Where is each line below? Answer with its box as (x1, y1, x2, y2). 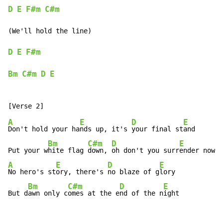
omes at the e (68, 189, 119, 198)
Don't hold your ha (8, 125, 80, 133)
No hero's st (8, 168, 56, 176)
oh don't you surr (111, 146, 179, 155)
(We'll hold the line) (8, 27, 92, 35)
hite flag (48, 146, 88, 155)
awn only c (28, 189, 68, 198)
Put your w (8, 146, 48, 155)
